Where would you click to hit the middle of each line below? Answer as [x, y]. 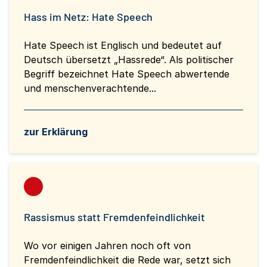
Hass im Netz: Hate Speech [88, 16]
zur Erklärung [56, 131]
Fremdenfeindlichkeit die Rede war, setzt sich [127, 260]
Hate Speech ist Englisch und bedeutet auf [123, 45]
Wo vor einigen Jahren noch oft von [107, 245]
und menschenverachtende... [90, 88]
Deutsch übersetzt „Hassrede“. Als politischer [129, 59]
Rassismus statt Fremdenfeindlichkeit [114, 217]
